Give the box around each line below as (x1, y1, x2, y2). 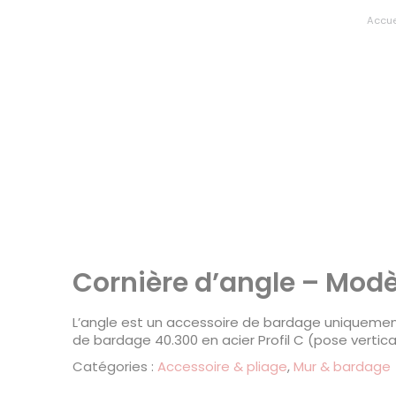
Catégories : (72, 356, 157, 376)
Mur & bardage (293, 356, 391, 376)
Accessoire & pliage (157, 356, 287, 376)
